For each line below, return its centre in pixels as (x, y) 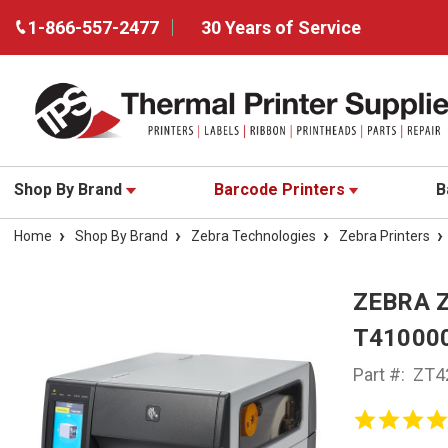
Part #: (378, 375)
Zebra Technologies (253, 236)
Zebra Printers (384, 236)
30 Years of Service (281, 27)
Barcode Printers (281, 190)
